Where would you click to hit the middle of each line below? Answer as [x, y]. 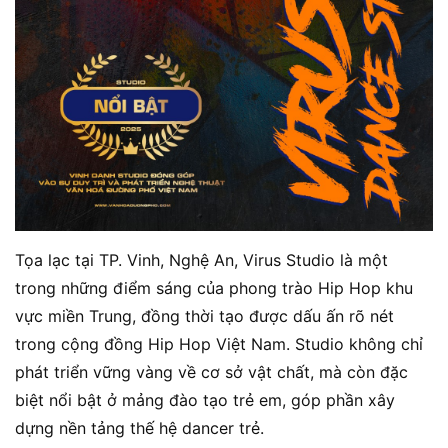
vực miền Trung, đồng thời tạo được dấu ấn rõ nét [204, 315]
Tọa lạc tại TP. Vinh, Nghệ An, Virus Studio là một [201, 259]
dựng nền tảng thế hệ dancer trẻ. [139, 427]
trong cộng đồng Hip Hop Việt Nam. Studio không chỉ [219, 343]
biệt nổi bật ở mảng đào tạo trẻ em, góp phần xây [205, 399]
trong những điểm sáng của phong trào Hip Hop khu [214, 287]
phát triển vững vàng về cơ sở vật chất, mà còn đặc [211, 371]
